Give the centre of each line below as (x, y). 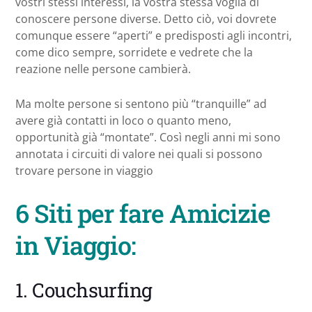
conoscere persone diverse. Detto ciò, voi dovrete (146, 18)
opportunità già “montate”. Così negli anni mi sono (148, 137)
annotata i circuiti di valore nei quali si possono (139, 154)
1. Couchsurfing (84, 290)
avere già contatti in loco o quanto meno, (123, 120)
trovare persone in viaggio (84, 170)
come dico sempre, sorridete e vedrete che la (134, 52)
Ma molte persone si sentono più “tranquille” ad (141, 103)
